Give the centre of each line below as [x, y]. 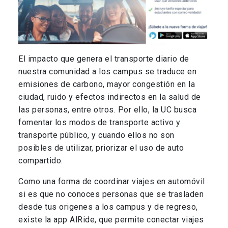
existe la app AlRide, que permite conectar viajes [111, 220]
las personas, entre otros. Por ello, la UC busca [107, 110]
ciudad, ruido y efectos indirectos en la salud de [110, 97]
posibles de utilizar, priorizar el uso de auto [101, 148]
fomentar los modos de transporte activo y [99, 123]
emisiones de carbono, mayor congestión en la [107, 84]
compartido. [42, 161]
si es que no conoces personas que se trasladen [111, 194]
